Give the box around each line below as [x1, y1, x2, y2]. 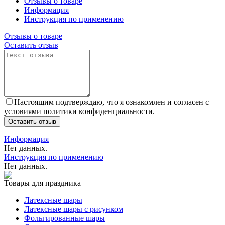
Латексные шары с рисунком [24, 204, 123, 213]
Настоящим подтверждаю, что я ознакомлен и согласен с [14, 97, 209, 106]
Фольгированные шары [24, 213, 105, 222]
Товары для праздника [4, 178, 81, 187]
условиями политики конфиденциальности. [4, 106, 155, 116]
